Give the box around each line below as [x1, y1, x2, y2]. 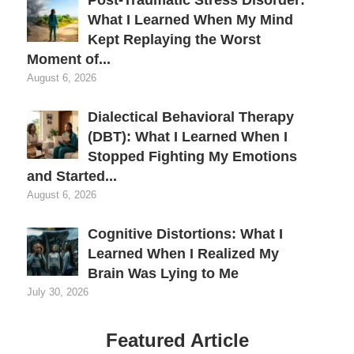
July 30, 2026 [27, 285, 88, 298]
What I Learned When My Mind [88, 11, 293, 28]
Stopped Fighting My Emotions [88, 148, 297, 164]
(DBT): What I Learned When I [88, 128, 288, 145]
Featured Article [105, 329, 249, 351]
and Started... [27, 168, 117, 184]
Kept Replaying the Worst [88, 31, 261, 47]
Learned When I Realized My [88, 245, 279, 262]
